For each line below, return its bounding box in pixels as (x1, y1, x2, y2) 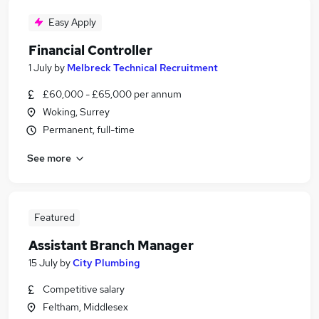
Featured (33, 211, 75, 224)
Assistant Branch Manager (28, 237, 194, 253)
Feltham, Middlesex (43, 300, 128, 313)
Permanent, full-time (43, 123, 135, 136)
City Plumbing (73, 256, 140, 269)
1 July (28, 61, 52, 74)
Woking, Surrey (43, 105, 110, 118)
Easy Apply (48, 16, 96, 28)
